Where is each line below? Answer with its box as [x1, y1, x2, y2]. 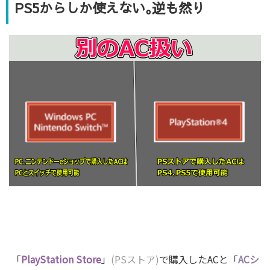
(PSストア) [111, 251, 159, 266]
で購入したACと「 [159, 251, 238, 266]
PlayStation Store [21, 251, 101, 266]
